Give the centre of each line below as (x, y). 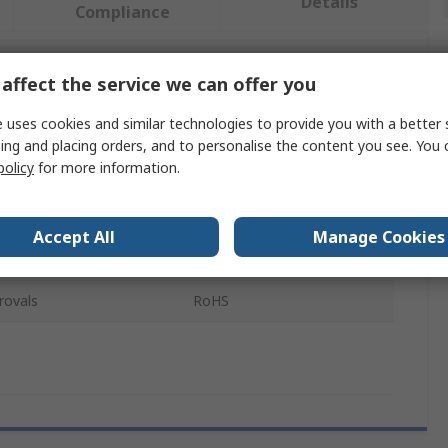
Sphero (216, 178)
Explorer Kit (230, 219)
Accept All (74, 236)
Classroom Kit (239, 260)
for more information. (107, 167)
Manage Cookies (379, 236)
